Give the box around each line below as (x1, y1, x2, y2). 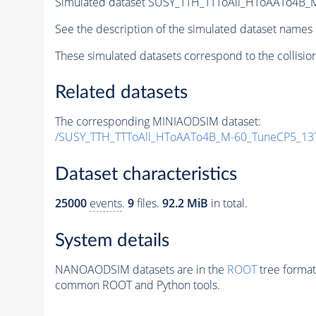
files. (133, 195, 162, 211)
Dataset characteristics (54, 165, 237, 183)
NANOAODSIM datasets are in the (54, 261, 227, 277)
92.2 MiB (162, 195, 208, 211)
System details (54, 231, 169, 250)
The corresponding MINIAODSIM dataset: (54, 114, 261, 130)
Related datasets (54, 83, 188, 102)
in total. (207, 195, 248, 211)
